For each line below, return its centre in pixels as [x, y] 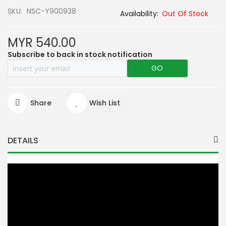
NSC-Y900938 [52, 11]
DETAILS [23, 140]
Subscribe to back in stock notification [80, 54]
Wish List [105, 103]
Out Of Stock [185, 13]
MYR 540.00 [42, 42]
